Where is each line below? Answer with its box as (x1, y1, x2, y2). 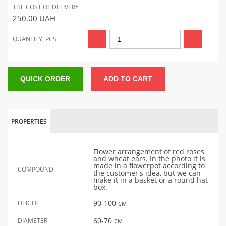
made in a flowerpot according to (93, 161, 205, 171)
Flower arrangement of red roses (93, 147, 204, 157)
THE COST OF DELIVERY (13, 3, 79, 12)
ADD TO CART (103, 75, 152, 83)
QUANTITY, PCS (13, 35, 56, 44)
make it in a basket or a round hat (93, 175, 208, 185)
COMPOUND (18, 165, 53, 174)
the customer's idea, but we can (93, 168, 201, 178)
